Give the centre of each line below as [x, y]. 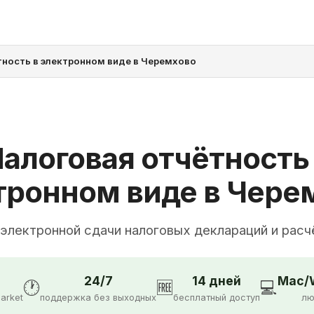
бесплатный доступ [217, 297]
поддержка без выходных [98, 297]
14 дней [217, 280]
